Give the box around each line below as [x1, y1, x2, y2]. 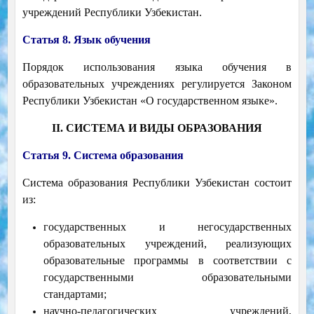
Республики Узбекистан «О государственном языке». [22, 95, 278, 107]
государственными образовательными [43, 271, 292, 284]
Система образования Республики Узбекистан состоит [22, 177, 292, 189]
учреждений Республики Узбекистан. [22, 6, 202, 19]
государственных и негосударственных [43, 221, 292, 233]
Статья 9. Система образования [22, 149, 184, 162]
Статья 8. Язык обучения [22, 34, 151, 46]
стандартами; [43, 288, 107, 301]
